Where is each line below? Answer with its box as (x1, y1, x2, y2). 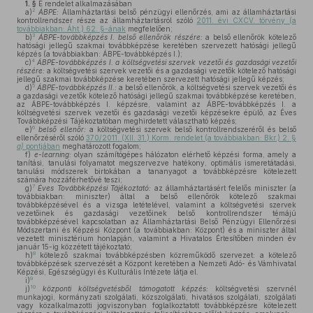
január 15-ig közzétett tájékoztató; (17, 242, 132, 251)
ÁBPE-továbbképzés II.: (37, 83, 117, 92)
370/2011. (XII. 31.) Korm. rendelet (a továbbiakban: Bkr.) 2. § (86, 133, 297, 142)
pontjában (24, 142, 60, 150)
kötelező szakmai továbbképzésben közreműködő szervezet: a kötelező (36, 251, 296, 259)
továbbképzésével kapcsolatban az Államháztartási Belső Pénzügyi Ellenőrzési (17, 217, 296, 226)
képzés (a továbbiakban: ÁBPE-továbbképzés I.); (17, 50, 182, 58)
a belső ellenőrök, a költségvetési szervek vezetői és (117, 83, 296, 92)
